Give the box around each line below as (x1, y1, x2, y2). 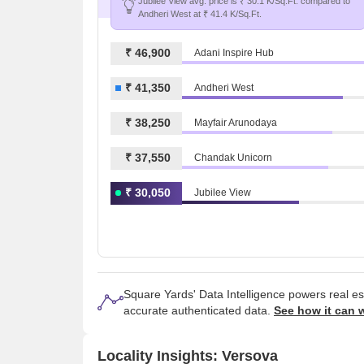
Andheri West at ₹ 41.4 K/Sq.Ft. (138, 8, 262, 19)
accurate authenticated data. (123, 303, 274, 317)
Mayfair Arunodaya (194, 117, 277, 129)
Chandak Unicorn (194, 152, 272, 164)
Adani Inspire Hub (194, 47, 274, 59)
